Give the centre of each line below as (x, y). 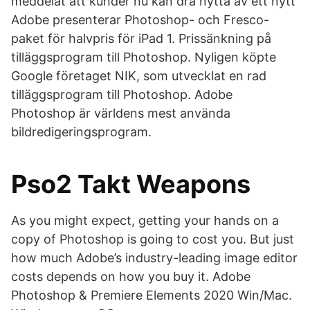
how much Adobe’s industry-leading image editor (154, 258)
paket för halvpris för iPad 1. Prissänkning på (141, 38)
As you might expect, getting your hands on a (145, 220)
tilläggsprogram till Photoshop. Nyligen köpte (144, 57)
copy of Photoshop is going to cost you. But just (153, 239)
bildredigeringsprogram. (81, 132)
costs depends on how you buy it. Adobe (131, 276)
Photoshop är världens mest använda (121, 113)
